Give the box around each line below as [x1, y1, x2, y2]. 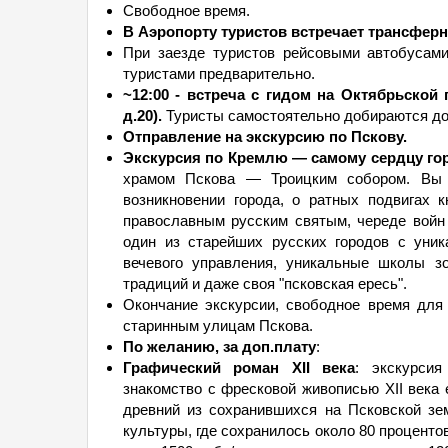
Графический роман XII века [123, 359, 356, 376]
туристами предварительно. [123, 65, 315, 82]
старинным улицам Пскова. [123, 317, 313, 334]
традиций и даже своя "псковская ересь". [123, 275, 407, 292]
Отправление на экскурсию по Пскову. [123, 128, 407, 145]
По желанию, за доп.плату [123, 338, 316, 355]
